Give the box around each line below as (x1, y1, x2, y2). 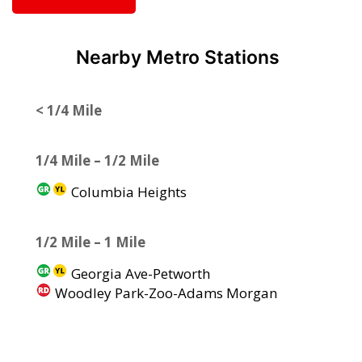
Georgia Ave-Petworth (67, 264, 210, 284)
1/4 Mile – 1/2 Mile (35, 151, 159, 170)
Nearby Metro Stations (75, 46, 280, 69)
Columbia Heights (67, 183, 187, 202)
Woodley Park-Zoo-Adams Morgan (51, 284, 277, 303)
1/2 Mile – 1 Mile (35, 233, 145, 252)
